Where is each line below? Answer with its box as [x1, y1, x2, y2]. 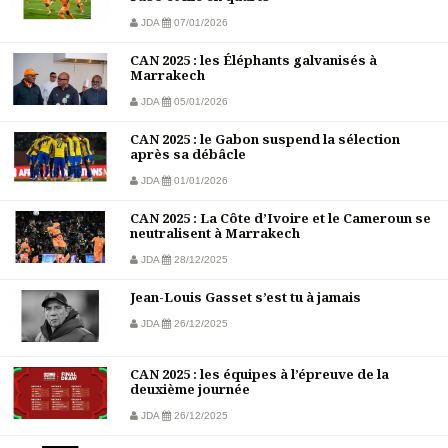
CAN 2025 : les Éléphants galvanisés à [130, 51, 377, 70]
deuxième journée [130, 380, 250, 399]
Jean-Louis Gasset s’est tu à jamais [130, 288, 361, 307]
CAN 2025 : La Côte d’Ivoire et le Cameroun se [130, 209, 431, 228]
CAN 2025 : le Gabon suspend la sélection [130, 130, 400, 149]
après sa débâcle [130, 145, 246, 164]
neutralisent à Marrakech [130, 224, 300, 243]
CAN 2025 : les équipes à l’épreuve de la [130, 365, 389, 384]
